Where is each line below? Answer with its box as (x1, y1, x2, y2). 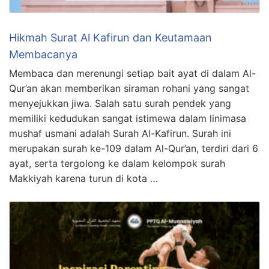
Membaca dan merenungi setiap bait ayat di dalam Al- (9, 67, 256, 80)
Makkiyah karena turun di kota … (9, 172, 158, 185)
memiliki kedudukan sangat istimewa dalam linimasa (9, 112, 246, 125)
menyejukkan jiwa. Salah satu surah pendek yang (9, 97, 231, 110)
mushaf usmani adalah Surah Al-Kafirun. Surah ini (9, 127, 231, 140)
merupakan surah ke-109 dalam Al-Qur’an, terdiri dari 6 (9, 142, 258, 155)
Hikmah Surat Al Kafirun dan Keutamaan (9, 31, 212, 44)
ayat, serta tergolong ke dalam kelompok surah (9, 157, 225, 170)
